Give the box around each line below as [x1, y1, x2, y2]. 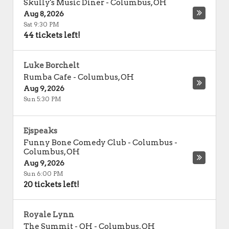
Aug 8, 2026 [24, 10, 64, 18]
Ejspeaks [24, 126, 57, 135]
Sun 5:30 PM [24, 95, 61, 103]
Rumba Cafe [24, 73, 72, 82]
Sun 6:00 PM [24, 170, 63, 177]
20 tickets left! [24, 180, 79, 189]
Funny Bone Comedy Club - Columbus [24, 138, 173, 147]
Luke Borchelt [24, 61, 79, 70]
